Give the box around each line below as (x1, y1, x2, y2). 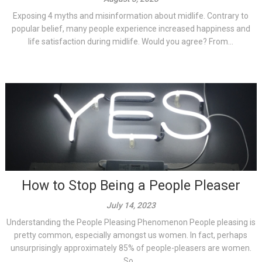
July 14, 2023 (106, 200, 156, 210)
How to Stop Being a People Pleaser (21, 177, 240, 194)
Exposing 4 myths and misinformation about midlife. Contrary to (13, 11, 249, 20)
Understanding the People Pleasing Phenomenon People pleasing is (6, 217, 256, 227)
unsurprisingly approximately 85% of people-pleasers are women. (10, 243, 251, 253)
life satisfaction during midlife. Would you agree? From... (28, 36, 234, 46)
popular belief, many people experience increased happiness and (11, 23, 250, 33)
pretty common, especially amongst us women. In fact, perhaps (14, 230, 248, 240)
